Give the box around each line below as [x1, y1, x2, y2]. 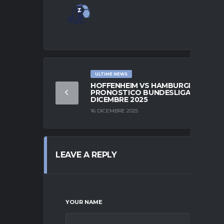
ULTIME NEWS [94, 71, 127, 76]
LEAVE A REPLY [55, 149, 117, 159]
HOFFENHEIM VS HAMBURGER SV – [90, 80, 214, 90]
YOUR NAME [65, 198, 102, 205]
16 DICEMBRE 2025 [90, 107, 138, 114]
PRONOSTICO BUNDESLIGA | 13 [90, 87, 203, 97]
